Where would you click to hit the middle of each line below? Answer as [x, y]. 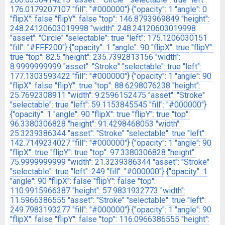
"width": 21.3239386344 [109, 162]
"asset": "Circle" [37, 38]
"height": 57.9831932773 [115, 191]
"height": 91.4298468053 [111, 124]
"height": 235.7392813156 [108, 57]
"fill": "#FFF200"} [39, 47]
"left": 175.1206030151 [167, 38]
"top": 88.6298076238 [132, 86]
